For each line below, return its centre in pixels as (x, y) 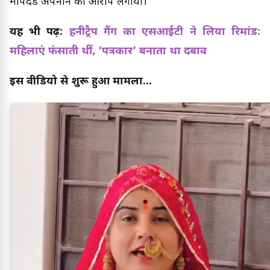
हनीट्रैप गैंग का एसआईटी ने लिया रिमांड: (165, 32)
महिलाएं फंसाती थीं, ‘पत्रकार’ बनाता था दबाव (108, 51)
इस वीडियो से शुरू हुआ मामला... (81, 81)
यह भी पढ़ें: (39, 32)
